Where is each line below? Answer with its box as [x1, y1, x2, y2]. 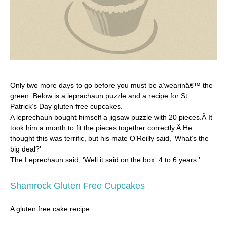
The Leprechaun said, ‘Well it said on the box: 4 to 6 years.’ [10, 155, 200, 164]
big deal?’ [10, 144, 41, 153]
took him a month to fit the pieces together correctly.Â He [10, 123, 192, 132]
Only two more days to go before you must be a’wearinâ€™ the [10, 81, 213, 89]
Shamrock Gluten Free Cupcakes [10, 180, 145, 191]
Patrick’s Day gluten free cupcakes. [10, 102, 123, 110]
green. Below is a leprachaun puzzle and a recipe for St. [10, 91, 190, 100]
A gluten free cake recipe [10, 204, 90, 213]
